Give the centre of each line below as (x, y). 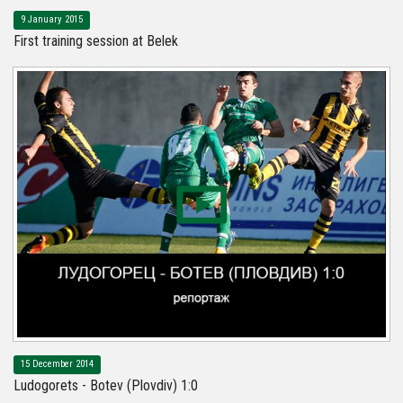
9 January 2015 (52, 20)
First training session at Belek (96, 41)
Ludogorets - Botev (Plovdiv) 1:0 (106, 386)
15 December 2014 (57, 363)
